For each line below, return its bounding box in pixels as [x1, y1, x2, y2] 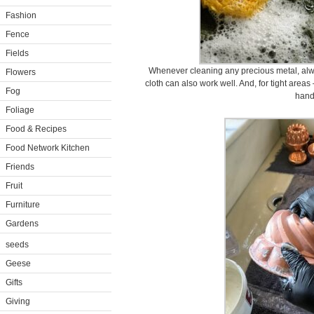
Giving [6, 296, 30, 306]
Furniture [6, 200, 40, 210]
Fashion [6, 11, 36, 20]
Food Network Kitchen [6, 143, 90, 153]
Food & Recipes [6, 124, 67, 134]
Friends [6, 162, 34, 172]
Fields [6, 48, 29, 58]
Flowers [6, 67, 36, 77]
